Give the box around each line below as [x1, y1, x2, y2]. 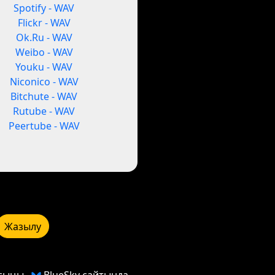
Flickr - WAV [17, 16, 71, 30]
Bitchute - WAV [10, 90, 78, 104]
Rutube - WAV [13, 104, 76, 118]
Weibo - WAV [15, 45, 73, 60]
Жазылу [4, 219, 41, 233]
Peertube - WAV [8, 119, 80, 133]
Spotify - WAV [14, 1, 75, 15]
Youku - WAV [15, 60, 73, 74]
